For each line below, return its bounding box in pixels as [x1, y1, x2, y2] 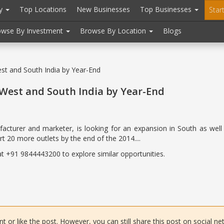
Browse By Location [80, 26, 148, 35]
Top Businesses [140, 4, 193, 14]
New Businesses [76, 4, 130, 14]
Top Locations [19, 4, 66, 14]
